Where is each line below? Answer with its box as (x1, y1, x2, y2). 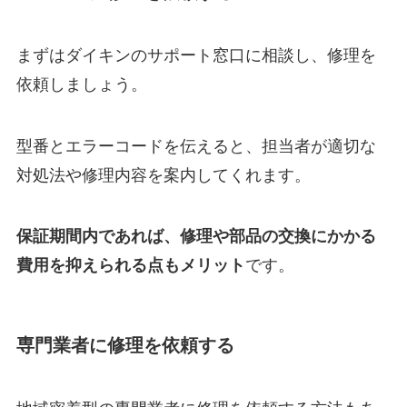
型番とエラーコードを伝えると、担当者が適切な (15, 136, 376, 155)
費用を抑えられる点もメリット (15, 256, 245, 275)
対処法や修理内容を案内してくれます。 (15, 165, 311, 184)
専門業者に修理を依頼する (15, 335, 234, 356)
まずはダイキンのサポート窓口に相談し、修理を (15, 45, 376, 65)
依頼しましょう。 (15, 74, 147, 94)
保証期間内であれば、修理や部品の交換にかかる (15, 227, 376, 246)
